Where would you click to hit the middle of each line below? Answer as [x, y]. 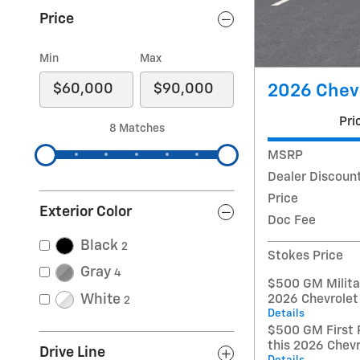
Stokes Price [305, 256]
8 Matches [137, 128]
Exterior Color [86, 212]
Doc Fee [292, 221]
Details [286, 314]
